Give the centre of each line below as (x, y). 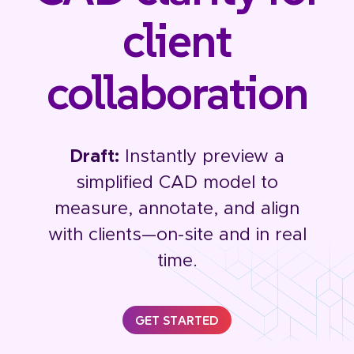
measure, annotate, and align (177, 209)
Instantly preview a (202, 157)
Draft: (94, 157)
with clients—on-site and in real (177, 235)
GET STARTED (177, 320)
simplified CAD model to (177, 183)
